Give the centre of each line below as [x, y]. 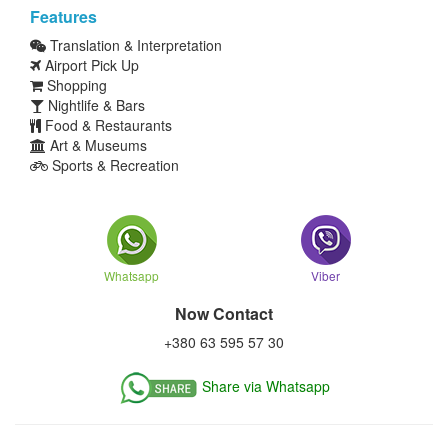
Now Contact [224, 313]
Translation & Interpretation [134, 45]
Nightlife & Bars [94, 105]
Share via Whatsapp [266, 385]
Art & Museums [96, 145]
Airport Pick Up [90, 65]
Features [63, 16]
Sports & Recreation [113, 165]
